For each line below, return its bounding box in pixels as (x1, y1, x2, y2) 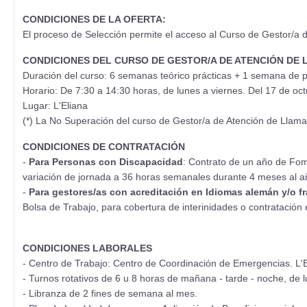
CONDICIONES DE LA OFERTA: (23, 14, 166, 25)
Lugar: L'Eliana (23, 100, 88, 112)
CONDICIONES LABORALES (23, 243, 152, 254)
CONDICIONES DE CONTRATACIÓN (23, 141, 185, 153)
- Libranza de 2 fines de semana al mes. (23, 288, 197, 299)
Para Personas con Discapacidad (29, 156, 183, 168)
